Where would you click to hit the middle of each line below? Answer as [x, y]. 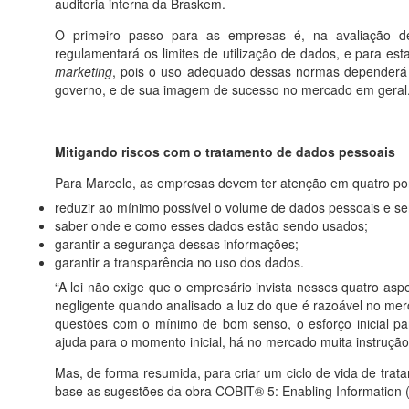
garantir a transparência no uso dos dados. [179, 262]
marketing [84, 71]
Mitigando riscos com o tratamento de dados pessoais [225, 152]
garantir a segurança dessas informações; [177, 244]
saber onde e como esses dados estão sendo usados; [211, 225]
